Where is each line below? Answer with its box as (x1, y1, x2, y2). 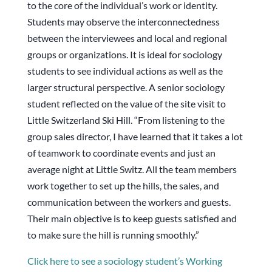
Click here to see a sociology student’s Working (27, 255, 222, 267)
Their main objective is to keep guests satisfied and (27, 212, 237, 225)
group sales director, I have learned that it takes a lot (27, 131, 243, 143)
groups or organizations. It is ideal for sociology (27, 49, 222, 61)
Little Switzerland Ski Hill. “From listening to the (27, 114, 225, 126)
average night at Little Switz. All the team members (27, 163, 237, 175)
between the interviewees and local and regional (27, 32, 227, 44)
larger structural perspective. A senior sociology (27, 81, 225, 93)
